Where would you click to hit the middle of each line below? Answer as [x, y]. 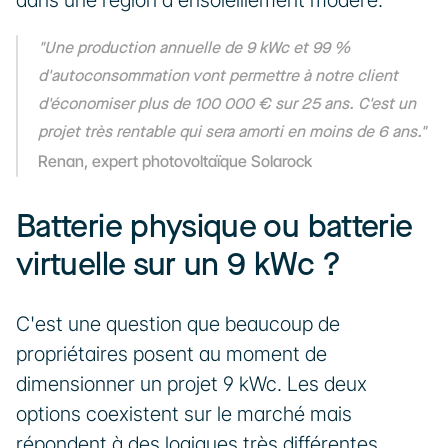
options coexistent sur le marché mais [184, 414]
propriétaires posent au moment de [171, 354]
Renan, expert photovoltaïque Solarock [175, 161]
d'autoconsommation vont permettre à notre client [218, 76]
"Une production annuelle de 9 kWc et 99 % [194, 48]
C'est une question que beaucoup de [178, 324]
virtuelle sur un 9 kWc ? [178, 265]
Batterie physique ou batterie [214, 227]
